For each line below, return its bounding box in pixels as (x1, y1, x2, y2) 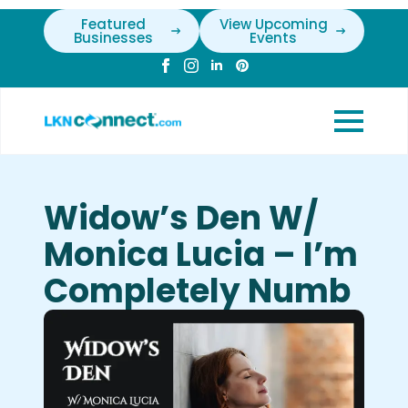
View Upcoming (219, 15, 328, 34)
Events (250, 28, 298, 47)
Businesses (73, 28, 153, 47)
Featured (80, 15, 146, 34)
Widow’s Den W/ (44, 195, 318, 241)
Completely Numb (44, 268, 351, 314)
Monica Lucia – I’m (44, 231, 358, 278)
